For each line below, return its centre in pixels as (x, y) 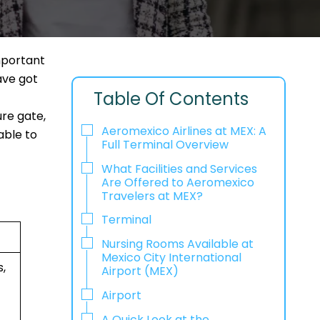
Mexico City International (171, 258)
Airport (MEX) (140, 271)
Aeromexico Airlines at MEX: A (184, 131)
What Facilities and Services (179, 169)
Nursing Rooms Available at (177, 244)
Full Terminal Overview (165, 144)
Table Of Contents (171, 99)
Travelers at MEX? (152, 196)
